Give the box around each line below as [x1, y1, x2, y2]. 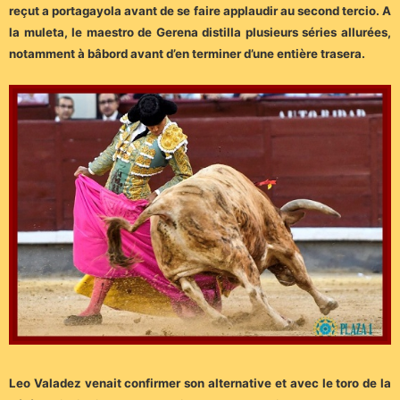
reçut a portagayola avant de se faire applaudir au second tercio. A [9, 4, 391, 19]
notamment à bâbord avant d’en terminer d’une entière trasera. [9, 46, 365, 62]
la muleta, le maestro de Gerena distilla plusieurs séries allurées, [9, 25, 391, 40]
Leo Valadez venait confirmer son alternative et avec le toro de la [9, 376, 391, 391]
